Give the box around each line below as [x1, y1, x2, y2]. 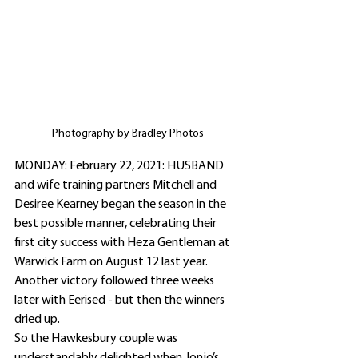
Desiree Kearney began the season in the [14, 198, 229, 212]
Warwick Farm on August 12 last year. [14, 256, 208, 269]
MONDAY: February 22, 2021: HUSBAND [14, 160, 226, 173]
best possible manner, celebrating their [14, 217, 219, 231]
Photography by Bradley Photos [52, 128, 204, 141]
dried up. [14, 313, 60, 327]
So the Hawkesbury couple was [14, 332, 180, 346]
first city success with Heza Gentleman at [14, 237, 233, 250]
